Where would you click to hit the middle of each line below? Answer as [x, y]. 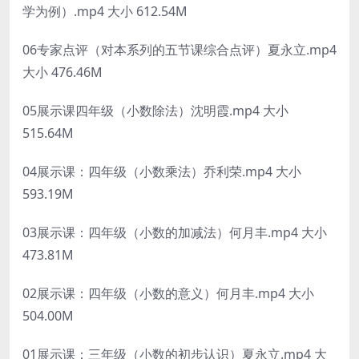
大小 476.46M [63, 72]
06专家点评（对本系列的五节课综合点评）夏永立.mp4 [179, 49]
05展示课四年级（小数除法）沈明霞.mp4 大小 [155, 110]
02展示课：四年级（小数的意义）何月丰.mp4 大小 [168, 293]
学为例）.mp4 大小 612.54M [105, 11]
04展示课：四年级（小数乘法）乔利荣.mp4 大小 [162, 171]
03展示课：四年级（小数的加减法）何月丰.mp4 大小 [175, 232]
